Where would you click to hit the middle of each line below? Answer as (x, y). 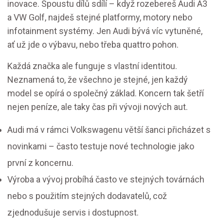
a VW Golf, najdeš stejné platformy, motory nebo (100, 18)
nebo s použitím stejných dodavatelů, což (87, 196)
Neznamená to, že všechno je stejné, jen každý (98, 80)
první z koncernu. (40, 163)
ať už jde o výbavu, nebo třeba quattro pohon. (93, 45)
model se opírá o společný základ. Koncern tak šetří (106, 93)
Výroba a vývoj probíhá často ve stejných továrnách (106, 180)
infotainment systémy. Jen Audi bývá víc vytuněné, (105, 31)
